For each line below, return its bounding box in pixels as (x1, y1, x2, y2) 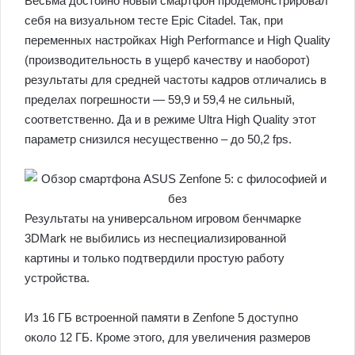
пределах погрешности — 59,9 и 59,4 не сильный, (25, 93, 295, 107)
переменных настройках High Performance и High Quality (25, 33, 330, 48)
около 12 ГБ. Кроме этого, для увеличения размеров (25, 330, 311, 345)
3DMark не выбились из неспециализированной (25, 231, 286, 246)
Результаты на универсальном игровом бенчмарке (25, 212, 301, 226)
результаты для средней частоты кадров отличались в (25, 73, 326, 87)
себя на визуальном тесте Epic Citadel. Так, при (25, 13, 283, 28)
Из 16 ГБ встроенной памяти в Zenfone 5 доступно (25, 311, 298, 325)
